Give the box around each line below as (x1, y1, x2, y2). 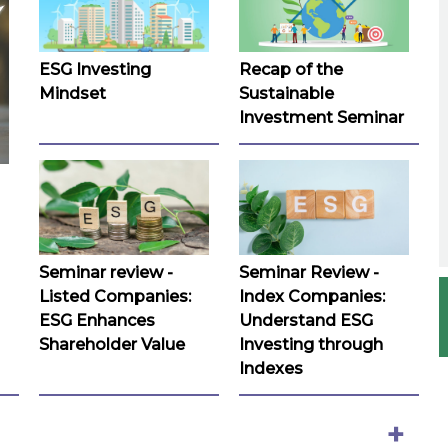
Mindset (39, 83, 106, 103)
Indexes (239, 359, 303, 379)
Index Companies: (239, 287, 385, 307)
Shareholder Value (39, 335, 185, 355)
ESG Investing (39, 59, 151, 79)
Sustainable (239, 83, 334, 103)
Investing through (239, 335, 383, 355)
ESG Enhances (39, 311, 155, 331)
